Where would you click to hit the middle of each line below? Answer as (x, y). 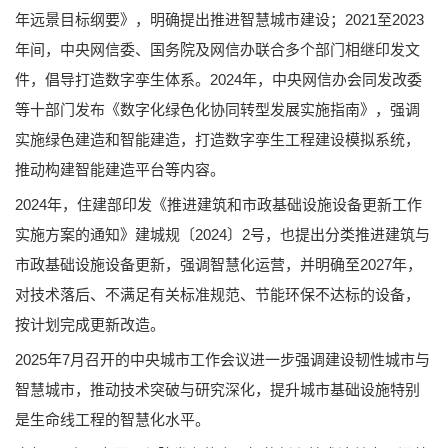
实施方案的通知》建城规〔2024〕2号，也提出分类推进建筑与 (222, 235)
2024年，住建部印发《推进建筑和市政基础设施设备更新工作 (218, 205)
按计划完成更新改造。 (90, 325)
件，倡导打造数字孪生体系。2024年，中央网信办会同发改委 (218, 80)
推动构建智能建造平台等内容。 (120, 170)
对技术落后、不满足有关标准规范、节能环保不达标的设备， (217, 295)
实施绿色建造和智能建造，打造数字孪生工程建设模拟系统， (217, 140)
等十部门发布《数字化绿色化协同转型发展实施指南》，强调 (217, 110)
